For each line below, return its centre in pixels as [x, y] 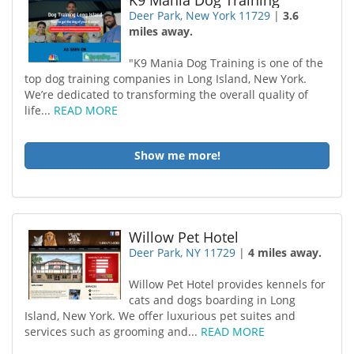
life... [39, 110]
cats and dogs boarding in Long [213, 300]
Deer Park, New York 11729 [200, 15]
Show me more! [177, 155]
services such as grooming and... [113, 331]
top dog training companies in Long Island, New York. [166, 79]
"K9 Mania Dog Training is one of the [226, 63]
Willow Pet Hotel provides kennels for [228, 284]
